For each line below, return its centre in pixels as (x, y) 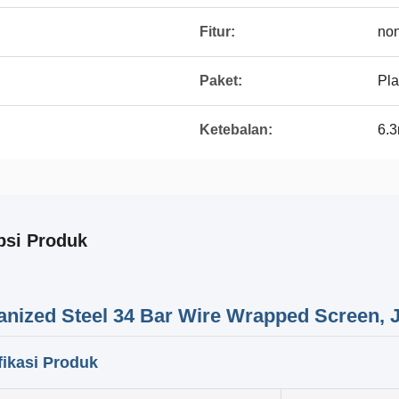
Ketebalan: (236, 130)
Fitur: (217, 32)
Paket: (221, 81)
